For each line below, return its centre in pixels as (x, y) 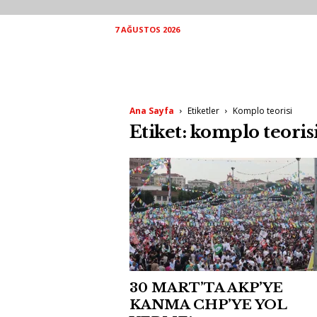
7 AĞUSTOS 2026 (147, 29)
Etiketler (203, 111)
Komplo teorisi (262, 111)
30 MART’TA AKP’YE (206, 288)
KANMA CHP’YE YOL (208, 305)
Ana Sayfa (151, 111)
